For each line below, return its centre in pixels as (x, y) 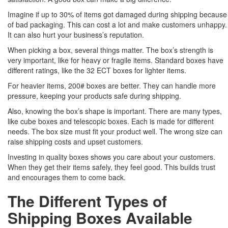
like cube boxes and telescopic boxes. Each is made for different (111, 121)
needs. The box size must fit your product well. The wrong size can (115, 132)
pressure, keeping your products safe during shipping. (94, 96)
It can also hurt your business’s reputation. (76, 35)
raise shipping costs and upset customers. (75, 142)
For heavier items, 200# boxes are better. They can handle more (112, 86)
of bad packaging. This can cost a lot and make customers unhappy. (117, 25)
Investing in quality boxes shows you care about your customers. (111, 157)
